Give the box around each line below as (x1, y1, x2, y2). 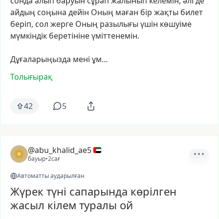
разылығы (100, 19, 138, 29)
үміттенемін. (91, 30, 139, 41)
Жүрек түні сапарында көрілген (10, 184, 176, 198)
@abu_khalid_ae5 (28, 145, 91, 155)
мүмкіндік (10, 30, 47, 41)
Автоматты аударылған (17, 172, 85, 180)
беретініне (49, 30, 89, 41)
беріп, (10, 19, 33, 29)
